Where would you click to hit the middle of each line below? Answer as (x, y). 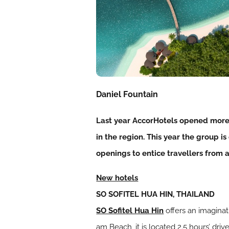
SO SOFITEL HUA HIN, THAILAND (156, 194)
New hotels (117, 178)
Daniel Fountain (127, 95)
